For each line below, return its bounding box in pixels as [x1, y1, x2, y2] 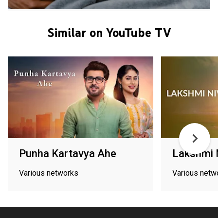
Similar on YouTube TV [47, 24, 171, 40]
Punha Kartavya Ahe [19, 147, 116, 160]
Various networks [19, 168, 78, 178]
